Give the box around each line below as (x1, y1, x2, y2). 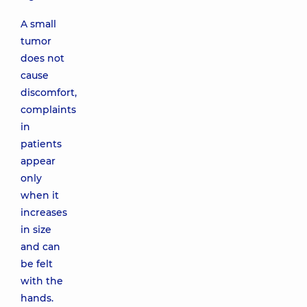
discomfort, (21, 86, 77, 99)
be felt (21, 258, 53, 270)
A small (21, 18, 56, 30)
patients (21, 138, 62, 150)
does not (21, 52, 64, 64)
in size (21, 223, 51, 236)
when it (21, 189, 59, 201)
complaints (21, 103, 76, 116)
